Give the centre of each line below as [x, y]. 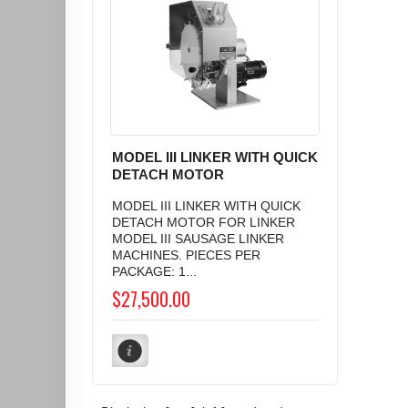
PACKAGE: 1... [154, 272]
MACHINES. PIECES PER [186, 255]
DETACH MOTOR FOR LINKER [204, 223]
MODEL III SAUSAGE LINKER [198, 239]
